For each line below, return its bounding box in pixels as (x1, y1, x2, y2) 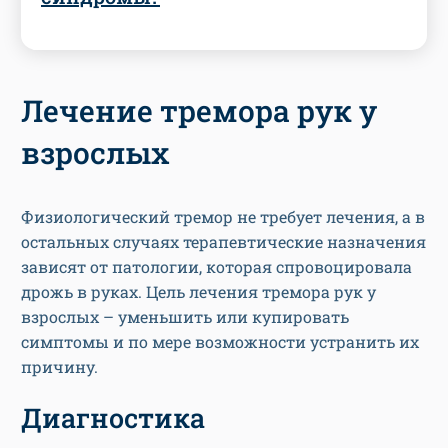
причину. (21, 356, 98, 378)
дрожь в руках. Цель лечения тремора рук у (21, 281, 376, 303)
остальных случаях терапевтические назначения (21, 231, 426, 253)
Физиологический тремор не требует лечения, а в (21, 206, 425, 228)
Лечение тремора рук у (21, 91, 377, 131)
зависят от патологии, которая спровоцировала (21, 256, 412, 278)
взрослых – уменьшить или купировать (21, 306, 349, 328)
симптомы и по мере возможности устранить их (21, 331, 419, 353)
